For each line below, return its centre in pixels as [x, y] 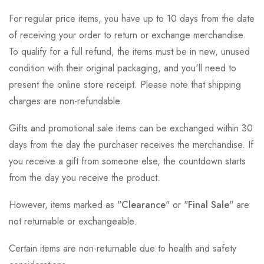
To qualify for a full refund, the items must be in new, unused [129, 52]
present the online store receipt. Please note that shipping [125, 85]
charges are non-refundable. [66, 101]
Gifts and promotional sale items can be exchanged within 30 [131, 128]
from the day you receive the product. [85, 178]
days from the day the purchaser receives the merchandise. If [131, 145]
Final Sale [209, 205]
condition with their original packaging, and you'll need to [123, 68]
